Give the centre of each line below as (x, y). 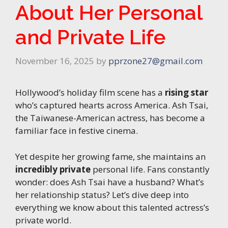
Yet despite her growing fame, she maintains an (110, 156)
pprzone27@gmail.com (155, 61)
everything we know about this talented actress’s (112, 207)
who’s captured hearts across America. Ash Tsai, (112, 105)
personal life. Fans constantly (150, 169)
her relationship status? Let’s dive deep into (102, 194)
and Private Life (90, 37)
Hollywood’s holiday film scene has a (90, 93)
